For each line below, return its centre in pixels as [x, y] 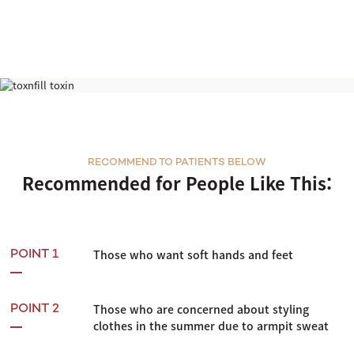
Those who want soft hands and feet [193, 255]
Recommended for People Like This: [177, 183]
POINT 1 [34, 255]
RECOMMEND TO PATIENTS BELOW [177, 163]
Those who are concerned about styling [201, 309]
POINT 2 [35, 310]
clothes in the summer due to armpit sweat [211, 326]
